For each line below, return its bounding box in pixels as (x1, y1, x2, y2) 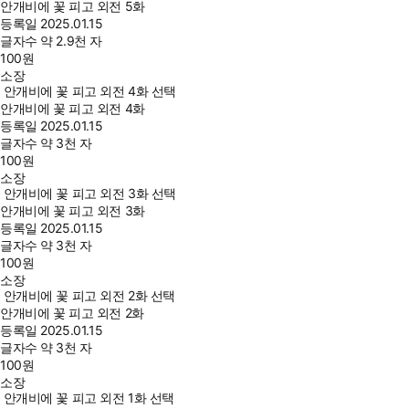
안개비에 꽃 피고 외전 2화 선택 (3, 288, 176, 304)
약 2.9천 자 (40, 33, 102, 49)
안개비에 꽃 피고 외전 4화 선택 (3, 83, 177, 100)
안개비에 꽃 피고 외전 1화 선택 (3, 390, 175, 406)
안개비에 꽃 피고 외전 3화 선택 (3, 185, 177, 202)
